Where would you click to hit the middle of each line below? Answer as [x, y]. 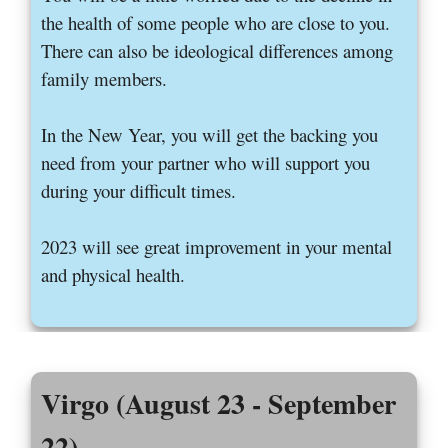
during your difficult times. [139, 191]
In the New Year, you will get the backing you [210, 135]
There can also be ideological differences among [217, 51]
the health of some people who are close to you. [216, 23]
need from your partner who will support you [206, 163]
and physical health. [113, 275]
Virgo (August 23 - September [219, 404]
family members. [104, 79]
